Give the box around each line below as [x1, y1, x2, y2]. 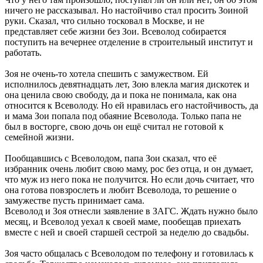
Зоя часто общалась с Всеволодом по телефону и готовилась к [5, 248, 254, 258]
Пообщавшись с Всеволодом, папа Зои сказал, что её [5, 153, 217, 163]
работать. [5, 47, 42, 58]
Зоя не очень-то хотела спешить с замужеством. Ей [5, 68, 208, 79]
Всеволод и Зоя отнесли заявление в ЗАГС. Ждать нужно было [5, 205, 258, 216]
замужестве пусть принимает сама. [5, 195, 144, 205]
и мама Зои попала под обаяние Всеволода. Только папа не [5, 110, 241, 121]
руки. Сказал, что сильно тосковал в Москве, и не [5, 15, 204, 26]
